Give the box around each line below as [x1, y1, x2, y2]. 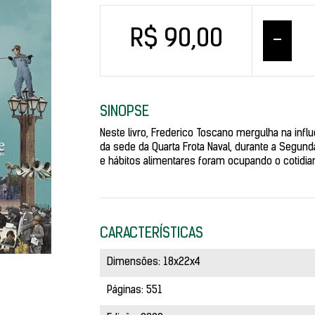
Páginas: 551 [106, 285, 162, 296]
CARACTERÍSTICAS [99, 227, 203, 241]
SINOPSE [99, 105, 149, 120]
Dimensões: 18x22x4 [106, 257, 200, 268]
